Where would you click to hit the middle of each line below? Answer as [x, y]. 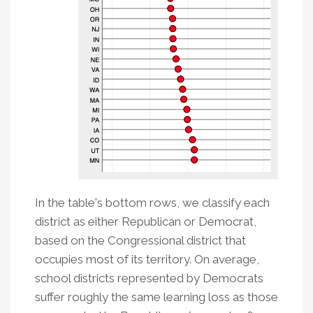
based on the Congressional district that [140, 241]
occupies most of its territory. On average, [147, 260]
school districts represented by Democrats [149, 278]
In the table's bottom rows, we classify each [152, 203]
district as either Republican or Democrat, [146, 222]
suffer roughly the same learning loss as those [156, 297]
